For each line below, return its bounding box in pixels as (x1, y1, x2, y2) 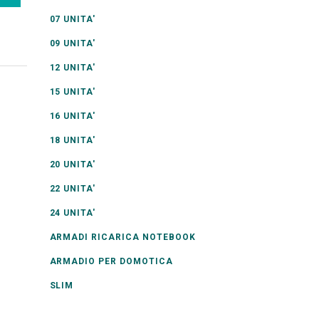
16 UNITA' (49, 111, 96, 121)
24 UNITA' (49, 208, 96, 218)
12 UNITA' (49, 63, 96, 73)
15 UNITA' (49, 87, 96, 97)
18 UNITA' (49, 135, 96, 145)
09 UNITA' (49, 38, 96, 48)
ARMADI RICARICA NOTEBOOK (49, 232, 196, 242)
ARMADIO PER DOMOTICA (49, 256, 173, 266)
